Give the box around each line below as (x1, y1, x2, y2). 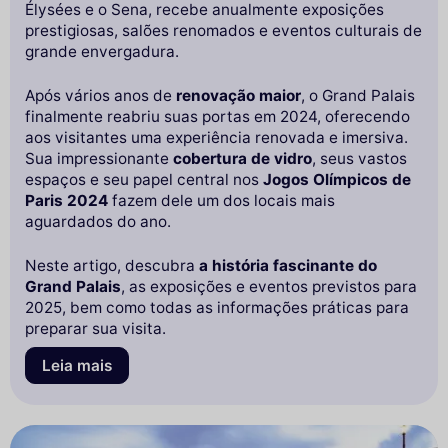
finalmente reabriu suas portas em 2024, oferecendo (25, 107, 410, 127)
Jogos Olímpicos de (263, 170, 411, 190)
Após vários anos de (25, 86, 176, 106)
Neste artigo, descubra (25, 256, 199, 276)
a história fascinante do (199, 256, 377, 276)
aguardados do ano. (25, 212, 171, 232)
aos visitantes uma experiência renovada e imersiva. (25, 128, 408, 148)
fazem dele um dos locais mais (108, 191, 335, 211)
